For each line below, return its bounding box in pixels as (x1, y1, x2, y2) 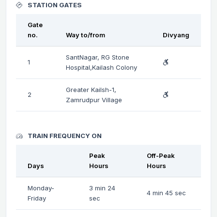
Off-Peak (147, 151, 175, 159)
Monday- (28, 184, 54, 192)
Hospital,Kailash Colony (66, 63, 137, 71)
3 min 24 (89, 184, 115, 192)
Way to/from (66, 31, 105, 39)
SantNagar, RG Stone (66, 53, 129, 61)
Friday (28, 194, 46, 202)
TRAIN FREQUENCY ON (26, 131, 102, 139)
